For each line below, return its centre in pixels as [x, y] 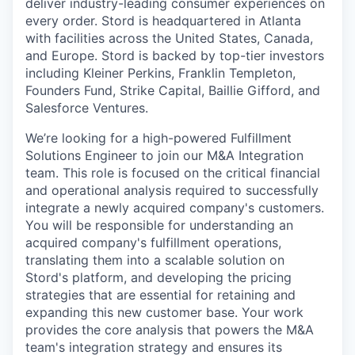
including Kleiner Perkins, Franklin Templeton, [160, 73]
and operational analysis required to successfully [172, 190]
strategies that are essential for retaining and [160, 295]
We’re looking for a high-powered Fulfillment [158, 138]
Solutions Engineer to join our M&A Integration [164, 155]
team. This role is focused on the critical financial [173, 173]
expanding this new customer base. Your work [164, 312]
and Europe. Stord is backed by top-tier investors [175, 55]
